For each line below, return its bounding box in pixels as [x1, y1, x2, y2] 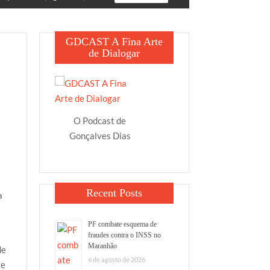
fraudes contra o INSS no [87, 231, 161, 240]
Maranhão [87, 242, 117, 251]
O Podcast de [74, 115, 127, 127]
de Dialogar [88, 47, 140, 59]
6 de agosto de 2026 [87, 256, 145, 264]
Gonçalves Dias [69, 130, 131, 142]
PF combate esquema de [87, 220, 157, 229]
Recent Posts [86, 187, 142, 199]
